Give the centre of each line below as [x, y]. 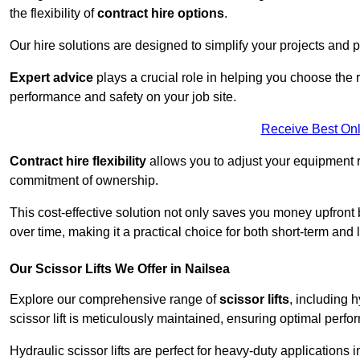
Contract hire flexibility [78, 162]
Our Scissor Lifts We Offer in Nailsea [120, 269]
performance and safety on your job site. [123, 97]
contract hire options [161, 14]
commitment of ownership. [84, 181]
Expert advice [51, 78]
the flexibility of [53, 14]
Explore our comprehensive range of [115, 300]
